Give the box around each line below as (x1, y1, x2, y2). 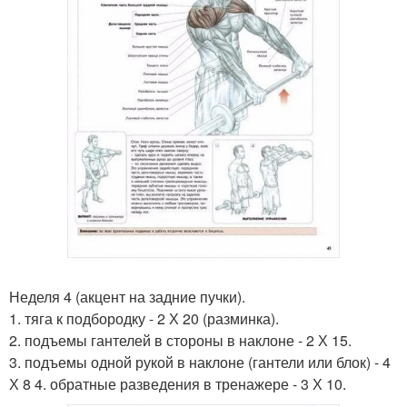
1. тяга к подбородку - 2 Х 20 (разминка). (9, 307, 279, 329)
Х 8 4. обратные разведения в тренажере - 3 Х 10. (9, 372, 346, 394)
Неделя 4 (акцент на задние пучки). (9, 285, 245, 307)
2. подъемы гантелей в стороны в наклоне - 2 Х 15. (9, 329, 352, 351)
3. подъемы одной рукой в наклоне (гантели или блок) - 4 (9, 351, 391, 372)
